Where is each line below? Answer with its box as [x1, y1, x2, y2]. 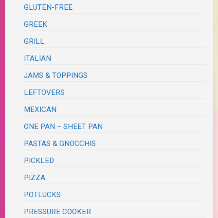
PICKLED [24, 156, 54, 165]
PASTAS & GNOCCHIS [24, 139, 96, 148]
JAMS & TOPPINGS [24, 71, 88, 80]
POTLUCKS [24, 190, 61, 199]
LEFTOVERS [24, 88, 65, 97]
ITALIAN [24, 54, 52, 63]
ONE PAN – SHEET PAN [24, 122, 103, 131]
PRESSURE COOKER [24, 207, 91, 216]
